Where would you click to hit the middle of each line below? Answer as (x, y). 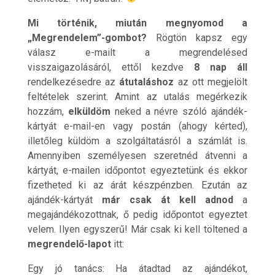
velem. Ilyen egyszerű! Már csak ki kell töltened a (137, 229)
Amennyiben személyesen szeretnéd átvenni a (137, 155)
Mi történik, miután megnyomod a (137, 23)
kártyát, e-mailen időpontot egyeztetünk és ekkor (137, 170)
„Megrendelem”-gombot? (87, 37)
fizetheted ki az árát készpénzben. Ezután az (137, 185)
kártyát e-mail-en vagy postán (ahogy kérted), (137, 126)
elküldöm (89, 111)
